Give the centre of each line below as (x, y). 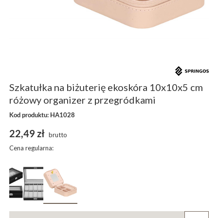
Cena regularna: (32, 148)
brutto (57, 135)
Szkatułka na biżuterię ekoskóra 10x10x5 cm (106, 87)
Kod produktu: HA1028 (42, 115)
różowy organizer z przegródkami (83, 100)
